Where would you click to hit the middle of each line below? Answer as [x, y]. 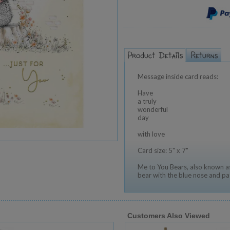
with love [151, 134]
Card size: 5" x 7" [163, 150]
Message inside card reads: [178, 76]
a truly [147, 101]
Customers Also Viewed [169, 216]
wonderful [153, 109]
